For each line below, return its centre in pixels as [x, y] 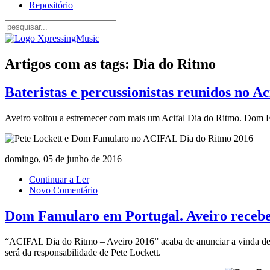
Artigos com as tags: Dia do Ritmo [110, 64]
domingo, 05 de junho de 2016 [63, 159]
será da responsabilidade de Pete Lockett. [83, 252]
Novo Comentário [63, 190]
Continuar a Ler [59, 179]
